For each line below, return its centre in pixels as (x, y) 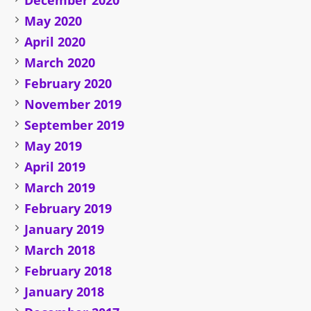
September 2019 (75, 125)
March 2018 (60, 250)
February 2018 (68, 271)
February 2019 (68, 209)
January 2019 (65, 229)
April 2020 (55, 42)
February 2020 (68, 84)
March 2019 (60, 188)
